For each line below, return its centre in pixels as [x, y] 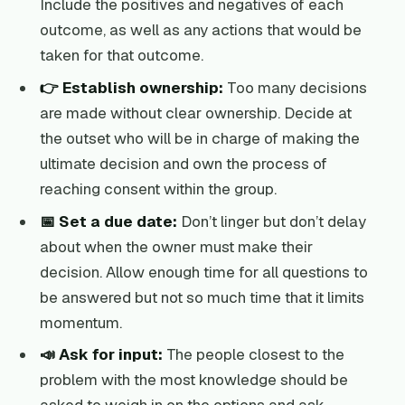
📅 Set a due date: [108, 221]
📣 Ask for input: [101, 355]
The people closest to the [253, 355]
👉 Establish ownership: [131, 88]
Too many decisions [295, 88]
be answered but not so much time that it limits [202, 297]
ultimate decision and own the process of [183, 164]
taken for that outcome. [121, 56]
